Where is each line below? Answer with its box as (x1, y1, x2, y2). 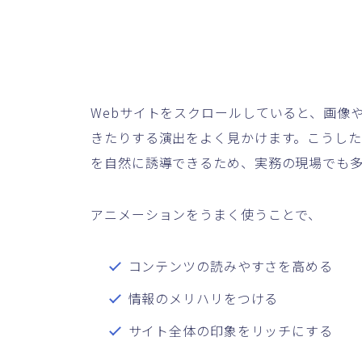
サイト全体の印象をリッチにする (128, 321, 333, 341)
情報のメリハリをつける (128, 288, 279, 309)
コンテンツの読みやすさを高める (128, 256, 333, 276)
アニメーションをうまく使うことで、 (90, 204, 322, 225)
